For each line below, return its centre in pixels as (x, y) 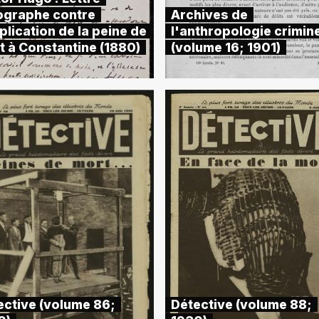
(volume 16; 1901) (225, 47)
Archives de (209, 15)
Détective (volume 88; (241, 304)
